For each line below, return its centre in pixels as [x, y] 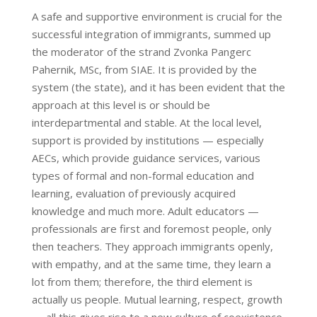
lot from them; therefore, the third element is [142, 281]
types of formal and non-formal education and [143, 175]
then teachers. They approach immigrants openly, [152, 246]
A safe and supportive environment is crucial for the [157, 16]
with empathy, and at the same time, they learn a [151, 264]
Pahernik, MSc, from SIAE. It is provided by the [144, 69]
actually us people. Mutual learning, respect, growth [157, 299]
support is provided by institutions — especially [148, 140]
